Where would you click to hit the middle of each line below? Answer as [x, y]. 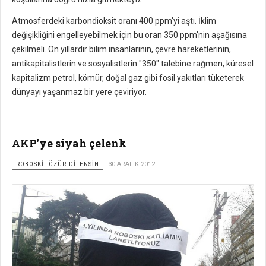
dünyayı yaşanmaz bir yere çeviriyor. [79, 92]
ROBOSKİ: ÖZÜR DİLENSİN [58, 164]
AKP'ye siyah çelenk [69, 143]
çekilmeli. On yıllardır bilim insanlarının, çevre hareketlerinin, [121, 50]
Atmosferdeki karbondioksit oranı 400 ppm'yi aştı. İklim [114, 21]
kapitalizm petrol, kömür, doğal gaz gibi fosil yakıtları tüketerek [128, 78]
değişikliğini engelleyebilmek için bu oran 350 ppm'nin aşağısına [129, 35]
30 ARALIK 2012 [132, 164]
